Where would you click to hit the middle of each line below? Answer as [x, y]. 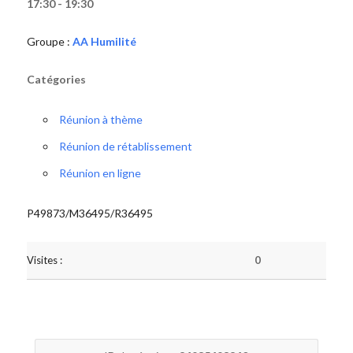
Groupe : [49, 41]
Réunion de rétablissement [125, 146]
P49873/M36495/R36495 [89, 213]
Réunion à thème [100, 119]
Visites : [44, 260]
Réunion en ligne [100, 173]
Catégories [56, 79]
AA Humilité [104, 41]
